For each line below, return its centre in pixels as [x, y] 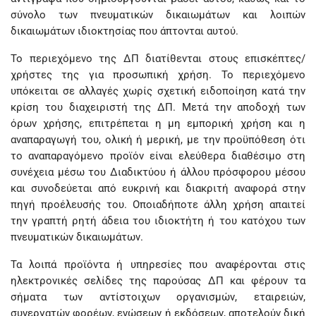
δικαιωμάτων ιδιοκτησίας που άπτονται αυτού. [124, 31]
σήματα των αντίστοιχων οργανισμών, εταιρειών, [158, 297]
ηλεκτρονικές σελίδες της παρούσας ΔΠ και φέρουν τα [158, 281]
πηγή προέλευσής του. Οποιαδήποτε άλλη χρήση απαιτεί [158, 205]
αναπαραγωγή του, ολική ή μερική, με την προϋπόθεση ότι [158, 140]
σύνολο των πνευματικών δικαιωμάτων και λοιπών [158, 15]
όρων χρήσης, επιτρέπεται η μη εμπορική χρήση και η [158, 123]
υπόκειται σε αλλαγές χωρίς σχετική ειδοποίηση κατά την [158, 91]
